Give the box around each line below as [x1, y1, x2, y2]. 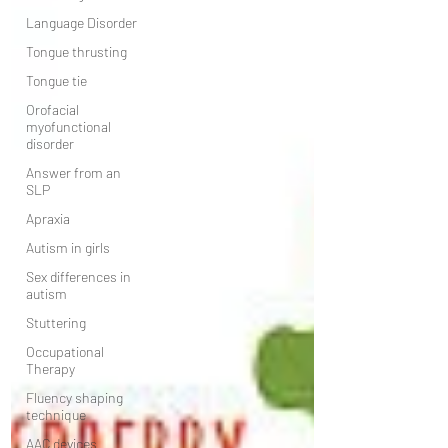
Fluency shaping [26, 389, 123, 406]
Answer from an [26, 164, 121, 181]
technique [26, 406, 86, 423]
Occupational [26, 343, 104, 360]
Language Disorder [26, 14, 137, 31]
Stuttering [26, 314, 86, 331]
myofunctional [26, 118, 111, 135]
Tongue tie [26, 72, 87, 89]
